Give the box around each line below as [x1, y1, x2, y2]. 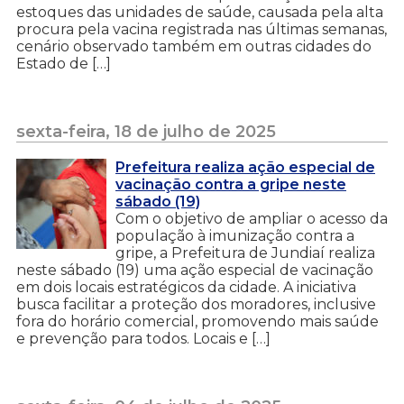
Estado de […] [16, 54, 111, 72]
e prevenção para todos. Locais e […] [16, 329, 271, 347]
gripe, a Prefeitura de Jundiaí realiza [115, 243, 375, 262]
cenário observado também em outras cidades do [16, 37, 372, 55]
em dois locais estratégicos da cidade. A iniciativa [16, 278, 356, 296]
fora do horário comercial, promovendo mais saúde [16, 312, 379, 330]
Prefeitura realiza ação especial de [115, 158, 375, 176]
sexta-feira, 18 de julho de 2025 [16, 121, 276, 142]
